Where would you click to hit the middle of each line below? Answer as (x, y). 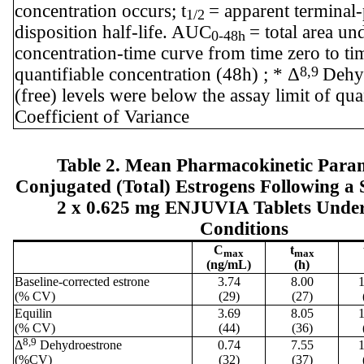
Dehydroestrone (79, 344)
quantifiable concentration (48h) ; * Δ (157, 74)
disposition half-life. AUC (113, 32)
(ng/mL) (229, 264)
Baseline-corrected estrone (82, 281)
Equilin (33, 313)
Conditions (244, 228)
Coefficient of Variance (102, 116)
